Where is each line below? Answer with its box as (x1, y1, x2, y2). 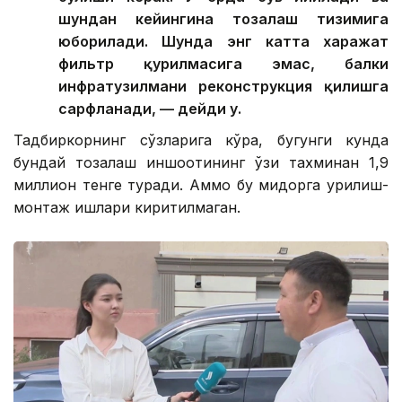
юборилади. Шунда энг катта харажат (58, 31, 389, 50)
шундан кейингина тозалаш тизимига (58, 9, 389, 28)
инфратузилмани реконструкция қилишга (58, 76, 389, 95)
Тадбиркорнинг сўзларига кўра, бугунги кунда (13, 130, 389, 149)
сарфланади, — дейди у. (58, 99, 241, 118)
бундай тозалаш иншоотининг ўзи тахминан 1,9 (13, 153, 389, 171)
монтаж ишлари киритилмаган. (13, 197, 240, 216)
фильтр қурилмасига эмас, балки (58, 54, 389, 73)
